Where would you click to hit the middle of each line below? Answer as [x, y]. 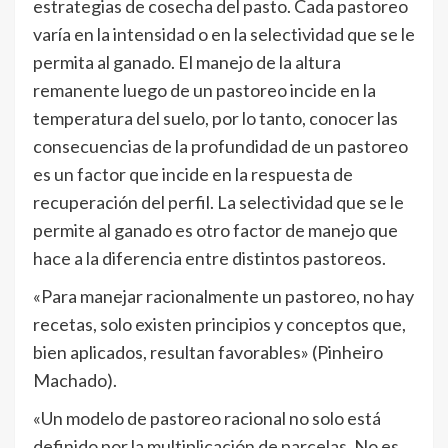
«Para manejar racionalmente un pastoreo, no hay [223, 296]
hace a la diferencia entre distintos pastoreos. [209, 258]
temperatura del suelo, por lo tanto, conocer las [215, 118]
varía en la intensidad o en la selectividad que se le [224, 34]
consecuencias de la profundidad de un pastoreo [220, 146]
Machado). [75, 380]
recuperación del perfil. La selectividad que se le [218, 202]
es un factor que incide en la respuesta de [193, 174]
